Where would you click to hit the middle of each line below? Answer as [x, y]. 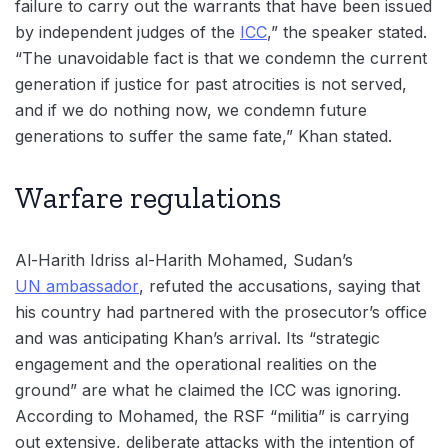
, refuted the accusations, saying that [279, 285]
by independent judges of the [127, 31]
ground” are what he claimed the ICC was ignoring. [208, 389]
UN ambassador [77, 285]
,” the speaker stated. [347, 31]
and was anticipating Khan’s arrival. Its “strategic [197, 337]
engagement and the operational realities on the [196, 363]
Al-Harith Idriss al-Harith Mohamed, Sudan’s [184, 259]
